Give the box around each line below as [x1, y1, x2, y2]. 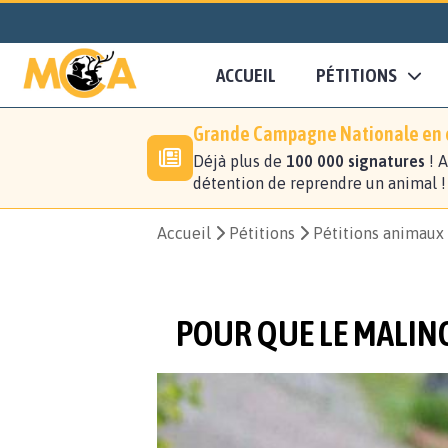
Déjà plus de [193, 152, 286, 171]
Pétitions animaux [313, 224, 444, 243]
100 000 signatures [286, 152, 425, 171]
